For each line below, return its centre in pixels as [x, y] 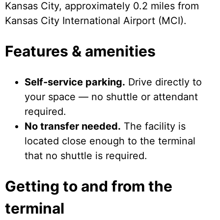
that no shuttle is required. [86, 155]
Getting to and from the [89, 186]
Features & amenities [80, 51]
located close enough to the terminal [110, 141]
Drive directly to [164, 82]
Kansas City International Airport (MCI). [96, 21]
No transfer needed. [73, 126]
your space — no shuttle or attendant [111, 96]
